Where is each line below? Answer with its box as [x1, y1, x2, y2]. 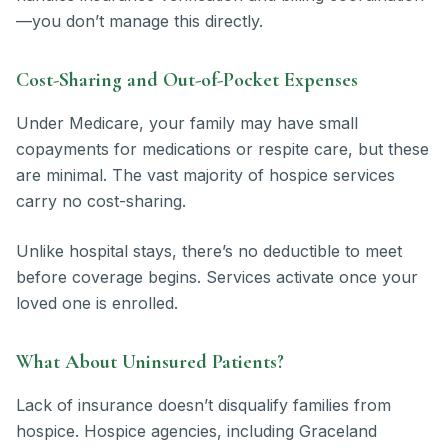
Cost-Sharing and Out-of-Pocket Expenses [16, 68, 358, 93]
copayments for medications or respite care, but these [16, 139, 429, 160]
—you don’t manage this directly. [16, 11, 263, 32]
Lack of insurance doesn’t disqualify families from [16, 395, 391, 416]
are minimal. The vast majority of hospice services [16, 165, 395, 186]
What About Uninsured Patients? [16, 350, 284, 375]
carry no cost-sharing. [16, 191, 186, 212]
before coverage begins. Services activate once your [16, 267, 418, 288]
